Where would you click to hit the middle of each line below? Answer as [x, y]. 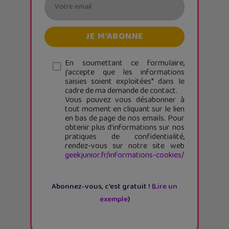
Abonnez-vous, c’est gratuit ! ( [103, 186]
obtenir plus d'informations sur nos [125, 127]
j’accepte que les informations [125, 72]
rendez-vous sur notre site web [125, 146]
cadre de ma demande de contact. [121, 90]
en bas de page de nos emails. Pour [125, 118]
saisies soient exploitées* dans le [125, 81]
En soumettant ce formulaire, [125, 63]
